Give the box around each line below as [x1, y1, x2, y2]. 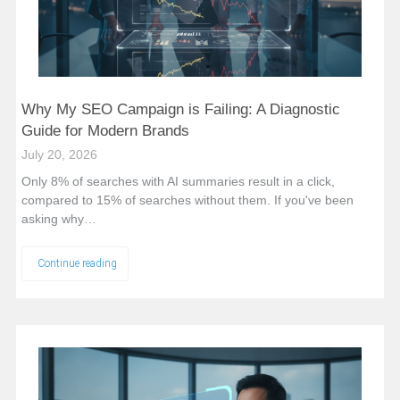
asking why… [21, 212, 96, 227]
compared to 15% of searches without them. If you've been [21, 193, 354, 208]
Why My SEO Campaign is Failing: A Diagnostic [21, 101, 340, 119]
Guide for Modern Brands [21, 122, 189, 140]
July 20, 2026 [21, 147, 97, 162]
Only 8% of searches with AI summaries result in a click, [21, 174, 335, 189]
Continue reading [37, 257, 117, 271]
